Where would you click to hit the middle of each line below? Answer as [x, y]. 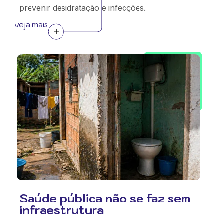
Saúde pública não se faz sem [105, 198]
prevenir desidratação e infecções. [83, 8]
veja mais [31, 24]
